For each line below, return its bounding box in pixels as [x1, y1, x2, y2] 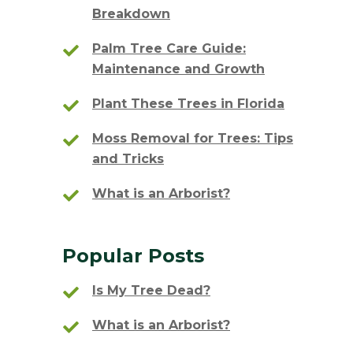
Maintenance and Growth [92, 61, 265, 76]
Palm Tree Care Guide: [92, 41, 246, 56]
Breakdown [92, 6, 170, 21]
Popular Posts [62, 244, 204, 267]
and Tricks [92, 151, 164, 166]
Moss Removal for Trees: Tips [92, 131, 293, 146]
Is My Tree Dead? [92, 283, 210, 298]
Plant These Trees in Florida [92, 96, 284, 111]
